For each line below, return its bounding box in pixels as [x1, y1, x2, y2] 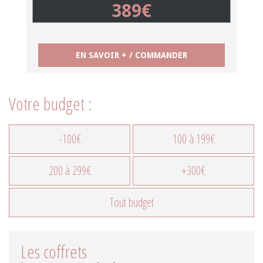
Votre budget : [9, 92, 92, 116]
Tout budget [109, 194, 154, 210]
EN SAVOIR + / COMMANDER [76, 50, 187, 60]
